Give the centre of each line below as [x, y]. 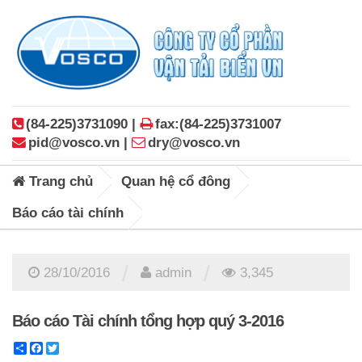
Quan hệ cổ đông [176, 181]
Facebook [72, 347]
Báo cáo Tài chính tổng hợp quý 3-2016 [148, 320]
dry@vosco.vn [194, 142]
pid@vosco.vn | [80, 142]
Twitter [79, 347]
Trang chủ [59, 181]
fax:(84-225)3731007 [218, 124]
